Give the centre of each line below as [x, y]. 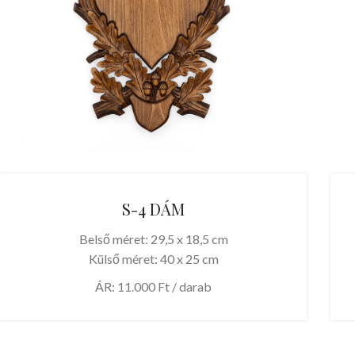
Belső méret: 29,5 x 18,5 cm [153, 239]
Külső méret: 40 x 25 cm [153, 258]
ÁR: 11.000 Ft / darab [154, 286]
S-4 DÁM [154, 208]
